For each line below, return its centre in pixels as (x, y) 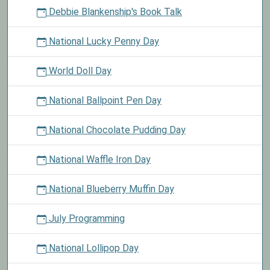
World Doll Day (79, 71)
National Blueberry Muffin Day (110, 189)
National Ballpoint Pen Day (104, 100)
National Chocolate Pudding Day (116, 130)
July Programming (86, 218)
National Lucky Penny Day (103, 41)
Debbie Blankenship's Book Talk (114, 12)
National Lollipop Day (93, 248)
